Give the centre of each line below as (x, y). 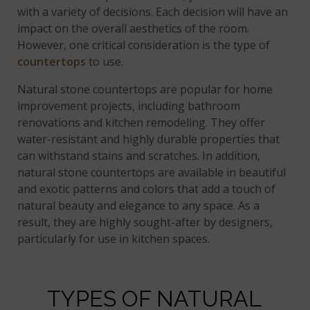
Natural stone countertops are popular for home (145, 90)
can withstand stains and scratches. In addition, (139, 156)
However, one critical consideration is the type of (144, 45)
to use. (105, 62)
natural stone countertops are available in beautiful (152, 173)
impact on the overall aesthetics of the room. (134, 29)
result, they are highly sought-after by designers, (145, 222)
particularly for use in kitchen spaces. (114, 239)
